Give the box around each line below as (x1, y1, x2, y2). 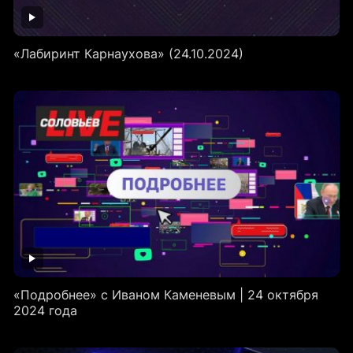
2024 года (13, 303, 77, 319)
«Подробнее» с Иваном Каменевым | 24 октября (13, 287, 318, 303)
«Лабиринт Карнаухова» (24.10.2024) (13, 46, 243, 62)
